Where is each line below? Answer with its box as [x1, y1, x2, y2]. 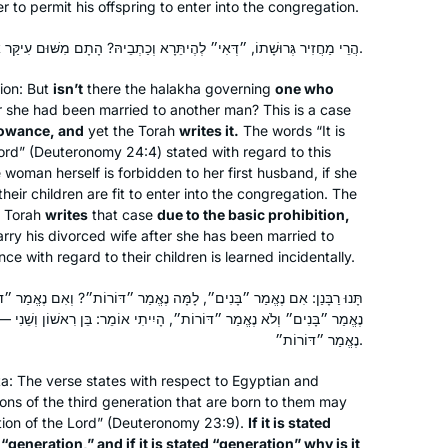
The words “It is [239, 121, 345, 139]
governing [201, 79, 275, 97]
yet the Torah [84, 121, 179, 139]
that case [88, 205, 157, 223]
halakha [150, 79, 201, 97]
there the [83, 79, 150, 97]
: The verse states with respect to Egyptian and [9, 371, 319, 389]
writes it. [179, 121, 239, 139]
